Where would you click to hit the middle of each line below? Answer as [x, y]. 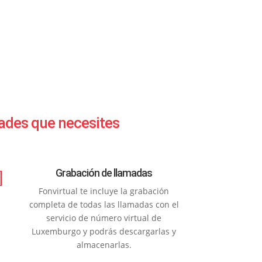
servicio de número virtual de [104, 218]
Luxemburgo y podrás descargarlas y [104, 231]
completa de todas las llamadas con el [104, 204]
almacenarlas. [104, 245]
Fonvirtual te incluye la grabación [104, 191]
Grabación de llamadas [104, 173]
